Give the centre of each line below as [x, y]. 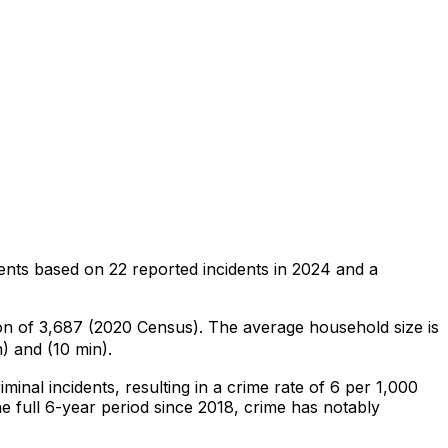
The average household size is [321, 326]
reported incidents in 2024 [229, 268]
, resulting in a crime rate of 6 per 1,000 [266, 386]
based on [71, 268]
